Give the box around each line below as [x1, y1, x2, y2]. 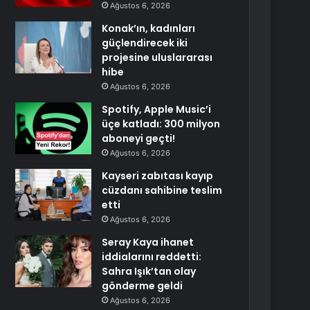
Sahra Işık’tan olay [102, 264, 197, 278]
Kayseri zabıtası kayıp [102, 169, 214, 183]
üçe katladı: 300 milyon [102, 117, 221, 131]
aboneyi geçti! [102, 131, 176, 145]
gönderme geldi [102, 279, 183, 293]
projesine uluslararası [102, 51, 213, 64]
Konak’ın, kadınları [102, 21, 196, 35]
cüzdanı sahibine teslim [102, 183, 223, 197]
